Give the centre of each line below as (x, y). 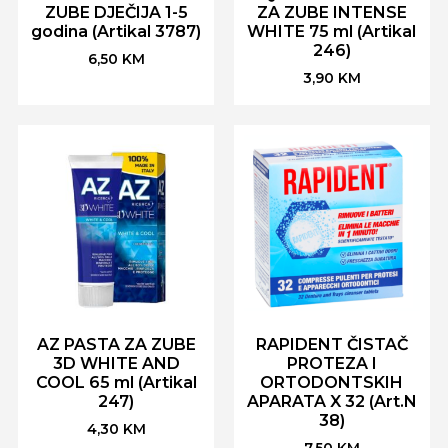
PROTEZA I (331, 363)
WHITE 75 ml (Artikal (332, 32)
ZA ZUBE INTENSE (331, 13)
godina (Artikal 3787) (116, 32)
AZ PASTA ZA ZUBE (116, 344)
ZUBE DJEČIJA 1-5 (116, 13)
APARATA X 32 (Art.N (331, 401)
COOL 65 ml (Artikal (116, 382)
